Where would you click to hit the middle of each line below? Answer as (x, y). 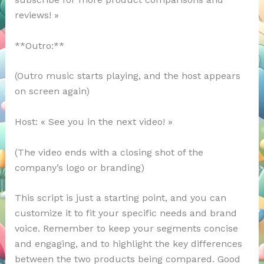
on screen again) (52, 91)
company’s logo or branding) (79, 167)
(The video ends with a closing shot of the (109, 152)
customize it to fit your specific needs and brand (126, 213)
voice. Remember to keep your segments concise (126, 229)
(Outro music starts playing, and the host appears (127, 76)
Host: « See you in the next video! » (93, 122)
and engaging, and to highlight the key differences (128, 244)
